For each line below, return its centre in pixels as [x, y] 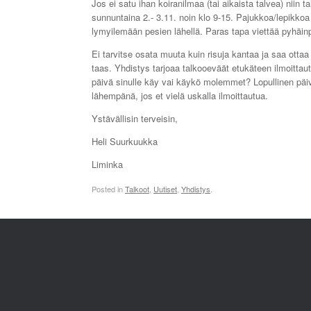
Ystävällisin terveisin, [135, 118]
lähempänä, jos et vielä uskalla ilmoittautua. [180, 95]
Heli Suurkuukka [125, 141]
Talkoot [137, 188]
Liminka [107, 164]
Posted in [108, 188]
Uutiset [165, 188]
